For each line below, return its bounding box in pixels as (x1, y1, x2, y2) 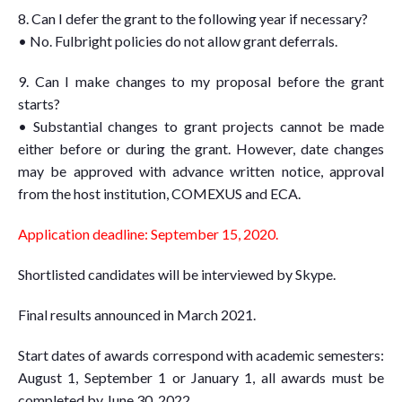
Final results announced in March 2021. (18, 306, 256, 323)
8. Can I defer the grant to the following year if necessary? (18, 10, 368, 27)
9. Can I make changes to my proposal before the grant (18, 73, 384, 90)
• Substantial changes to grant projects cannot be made (18, 118, 384, 135)
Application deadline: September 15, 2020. (18, 225, 278, 242)
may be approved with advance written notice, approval (18, 162, 384, 179)
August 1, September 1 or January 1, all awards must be (18, 369, 384, 386)
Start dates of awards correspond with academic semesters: (18, 346, 384, 363)
